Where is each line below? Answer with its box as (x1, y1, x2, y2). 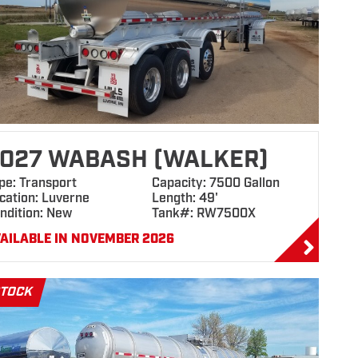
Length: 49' (151, 190, 218, 207)
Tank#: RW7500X (151, 205, 256, 222)
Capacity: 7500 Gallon (151, 175, 280, 192)
